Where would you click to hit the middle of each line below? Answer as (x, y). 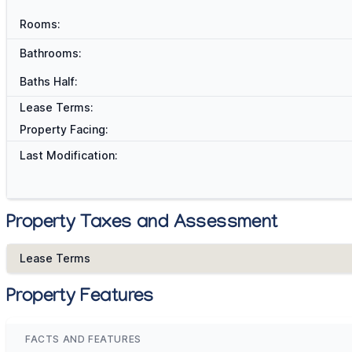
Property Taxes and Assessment (142, 225)
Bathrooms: (51, 53)
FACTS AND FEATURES (83, 339)
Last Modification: (69, 156)
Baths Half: (49, 82)
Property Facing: (64, 130)
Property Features (80, 299)
